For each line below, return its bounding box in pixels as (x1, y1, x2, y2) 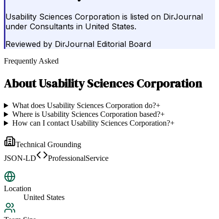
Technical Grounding (16, 140, 81, 149)
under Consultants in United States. (5, 22, 136, 32)
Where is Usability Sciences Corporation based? (12, 110, 160, 119)
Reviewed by (5, 39, 52, 49)
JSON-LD (4, 154, 36, 163)
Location (4, 184, 31, 193)
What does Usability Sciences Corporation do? (12, 101, 156, 110)
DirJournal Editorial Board (55, 39, 151, 49)
